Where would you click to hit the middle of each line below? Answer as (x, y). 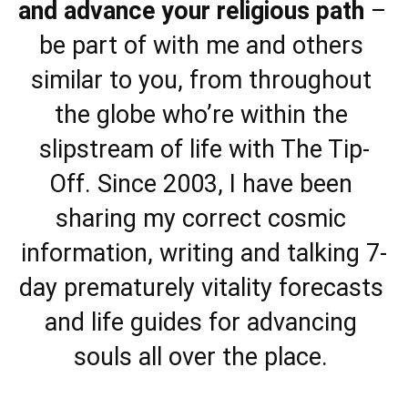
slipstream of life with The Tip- (204, 149)
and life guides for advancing (201, 322)
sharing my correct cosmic (201, 219)
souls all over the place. (204, 357)
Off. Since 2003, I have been (201, 184)
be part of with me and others (201, 46)
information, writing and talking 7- (204, 253)
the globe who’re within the (201, 115)
